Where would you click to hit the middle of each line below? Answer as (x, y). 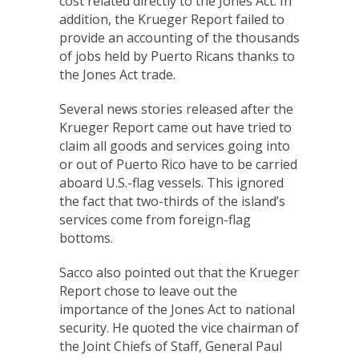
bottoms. (86, 238)
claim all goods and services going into (175, 146)
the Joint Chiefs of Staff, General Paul (171, 346)
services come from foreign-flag (155, 220)
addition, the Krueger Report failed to (172, 19)
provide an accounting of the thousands (179, 38)
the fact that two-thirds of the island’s (172, 201)
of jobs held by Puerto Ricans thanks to (177, 56)
